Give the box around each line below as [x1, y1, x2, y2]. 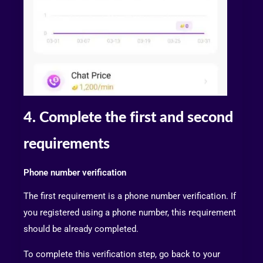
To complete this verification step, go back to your [23, 249, 220, 260]
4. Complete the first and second [23, 110, 233, 125]
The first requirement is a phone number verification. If [23, 191, 236, 202]
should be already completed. [23, 224, 139, 235]
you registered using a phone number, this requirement [23, 207, 236, 218]
